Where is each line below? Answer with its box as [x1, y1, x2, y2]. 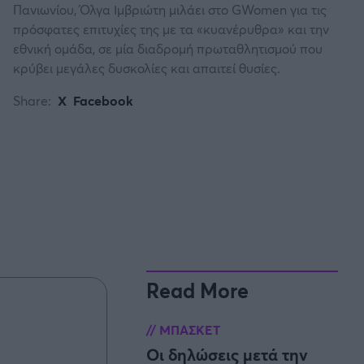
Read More [146, 277, 249, 305]
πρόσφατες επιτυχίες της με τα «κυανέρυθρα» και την [13, 20, 330, 38]
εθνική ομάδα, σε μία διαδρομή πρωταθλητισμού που [13, 40, 323, 58]
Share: [13, 92, 52, 110]
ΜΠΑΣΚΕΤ [156, 321, 220, 339]
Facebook [73, 92, 134, 110]
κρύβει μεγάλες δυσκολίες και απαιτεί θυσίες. [13, 59, 281, 77]
